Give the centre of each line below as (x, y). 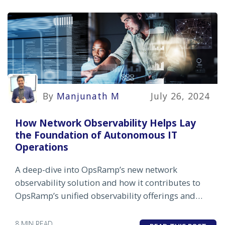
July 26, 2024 (180, 96)
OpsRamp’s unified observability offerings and (105, 195)
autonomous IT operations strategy (84, 208)
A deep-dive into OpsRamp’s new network (96, 169)
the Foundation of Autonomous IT (96, 135)
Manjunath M (88, 96)
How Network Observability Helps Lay (105, 123)
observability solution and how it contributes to (108, 182)
